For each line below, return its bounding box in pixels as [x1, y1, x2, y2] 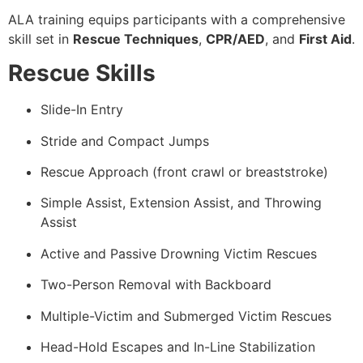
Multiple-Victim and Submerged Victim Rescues [41, 307, 331, 324]
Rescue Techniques [73, 30, 199, 47]
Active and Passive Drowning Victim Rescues [41, 245, 317, 262]
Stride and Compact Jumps [41, 132, 209, 149]
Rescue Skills [8, 59, 156, 88]
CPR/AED [206, 30, 265, 47]
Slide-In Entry [41, 101, 123, 118]
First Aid [299, 30, 352, 47]
